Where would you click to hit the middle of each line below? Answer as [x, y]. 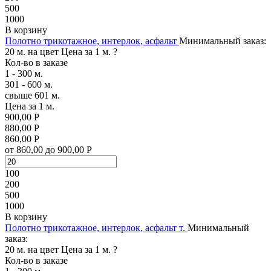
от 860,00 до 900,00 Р [48, 149]
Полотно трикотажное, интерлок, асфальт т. [95, 227]
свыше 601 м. [32, 95]
